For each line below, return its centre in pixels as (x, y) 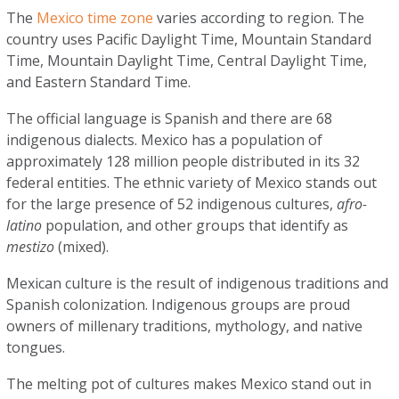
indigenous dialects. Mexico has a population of (165, 140)
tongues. (38, 347)
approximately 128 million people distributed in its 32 (183, 161)
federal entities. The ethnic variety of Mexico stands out (192, 183)
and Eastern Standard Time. (101, 82)
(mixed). (87, 247)
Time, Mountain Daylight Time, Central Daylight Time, (187, 61)
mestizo (33, 247)
